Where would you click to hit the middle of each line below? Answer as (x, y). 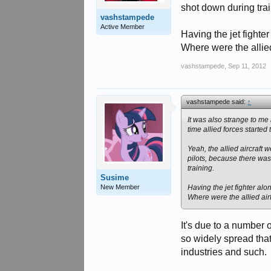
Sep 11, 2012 (247, 66)
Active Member (123, 27)
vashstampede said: (217, 102)
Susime (115, 178)
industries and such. (224, 252)
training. (201, 168)
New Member (120, 187)
